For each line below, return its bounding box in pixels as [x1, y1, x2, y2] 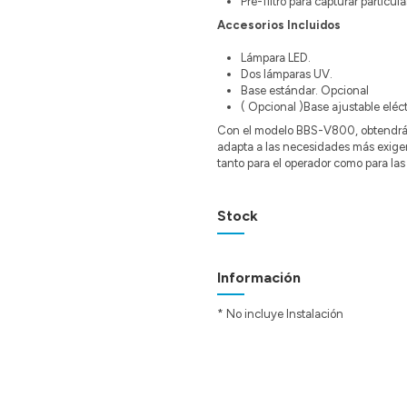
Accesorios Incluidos [217, 18, 343, 33]
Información [217, 268, 301, 286]
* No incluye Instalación [217, 307, 343, 322]
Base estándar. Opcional [241, 84, 372, 98]
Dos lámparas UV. [241, 67, 335, 82]
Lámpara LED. [241, 51, 313, 65]
